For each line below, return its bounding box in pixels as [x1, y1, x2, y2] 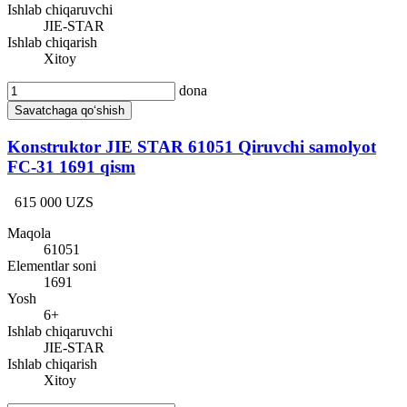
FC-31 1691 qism [7, 156, 135, 176]
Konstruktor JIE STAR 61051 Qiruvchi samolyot [7, 136, 376, 156]
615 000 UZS [15, 194, 94, 210]
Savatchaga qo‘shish [15, 104, 124, 118]
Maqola [7, 224, 51, 241]
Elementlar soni [7, 257, 96, 273]
